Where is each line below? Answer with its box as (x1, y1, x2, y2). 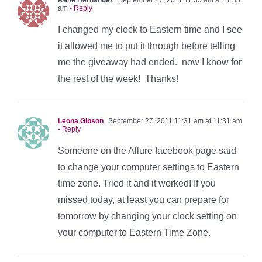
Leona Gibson (58, 116, 104, 125)
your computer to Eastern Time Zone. (58, 227, 211, 237)
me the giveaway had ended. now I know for (58, 57, 242, 67)
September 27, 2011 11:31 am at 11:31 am (106, 116, 242, 125)
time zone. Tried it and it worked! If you (58, 178, 216, 188)
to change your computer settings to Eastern (58, 161, 239, 172)
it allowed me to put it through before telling (58, 40, 235, 51)
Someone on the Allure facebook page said (58, 145, 236, 156)
